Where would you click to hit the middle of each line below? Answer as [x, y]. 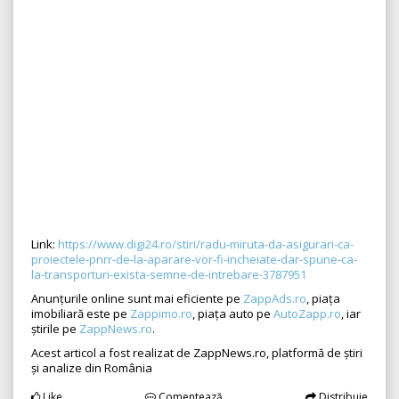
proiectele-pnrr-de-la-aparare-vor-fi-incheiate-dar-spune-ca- [194, 260]
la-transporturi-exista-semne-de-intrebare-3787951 [169, 275]
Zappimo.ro [161, 314]
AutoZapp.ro [307, 314]
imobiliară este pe [81, 314]
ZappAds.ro [275, 299]
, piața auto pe [233, 314]
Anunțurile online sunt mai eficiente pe [137, 299]
